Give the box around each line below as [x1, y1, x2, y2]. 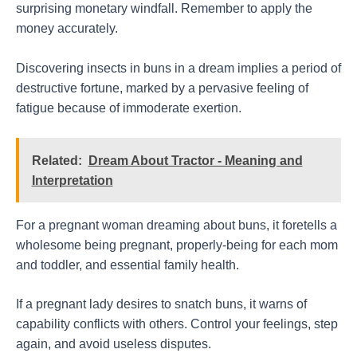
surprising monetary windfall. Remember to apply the [16, 2, 312, 16]
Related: [31, 153, 82, 167]
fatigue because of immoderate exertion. [16, 101, 241, 116]
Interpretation [31, 173, 113, 187]
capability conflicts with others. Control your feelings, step [16, 317, 338, 331]
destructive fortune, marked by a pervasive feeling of [16, 81, 308, 96]
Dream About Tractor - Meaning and [88, 153, 303, 167]
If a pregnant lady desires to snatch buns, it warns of [16, 297, 307, 312]
